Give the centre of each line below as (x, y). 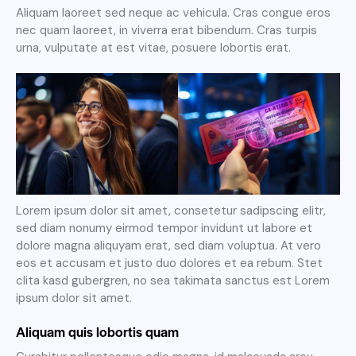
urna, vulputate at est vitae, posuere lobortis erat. (153, 47)
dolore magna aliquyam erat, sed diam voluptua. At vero (168, 246)
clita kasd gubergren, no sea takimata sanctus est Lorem (173, 281)
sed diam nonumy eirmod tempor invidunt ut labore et (164, 228)
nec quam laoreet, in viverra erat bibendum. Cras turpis (166, 30)
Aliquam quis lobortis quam (97, 332)
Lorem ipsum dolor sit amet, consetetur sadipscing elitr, (171, 211)
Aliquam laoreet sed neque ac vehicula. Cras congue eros (173, 12)
